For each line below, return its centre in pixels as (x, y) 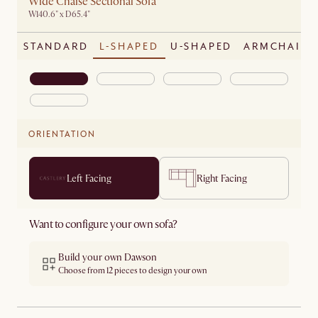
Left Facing (89, 178)
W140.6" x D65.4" (59, 15)
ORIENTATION (62, 133)
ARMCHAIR (276, 46)
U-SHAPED (201, 46)
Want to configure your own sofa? (103, 225)
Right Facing (222, 178)
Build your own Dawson (108, 258)
